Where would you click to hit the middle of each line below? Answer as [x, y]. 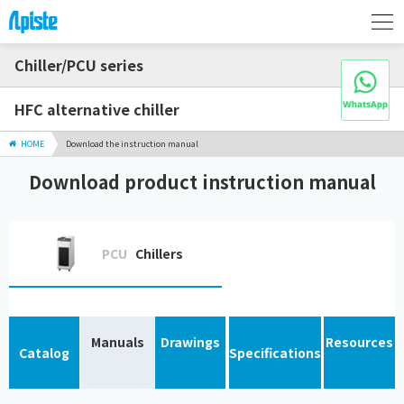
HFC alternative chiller [97, 109]
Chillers [159, 253]
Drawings [191, 342]
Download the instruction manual [132, 144]
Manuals [117, 342]
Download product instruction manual [202, 182]
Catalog [45, 352]
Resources [359, 342]
